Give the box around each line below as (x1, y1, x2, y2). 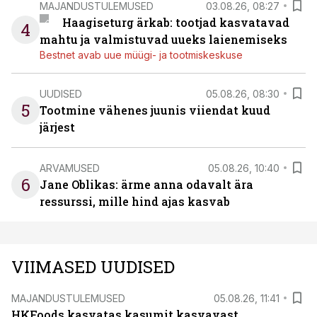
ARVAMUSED (40, 161, 100, 174)
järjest (40, 120, 75, 134)
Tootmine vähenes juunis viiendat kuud (40, 103, 270, 117)
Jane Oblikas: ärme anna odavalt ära (40, 177, 253, 192)
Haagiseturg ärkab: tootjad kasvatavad (62, 15, 289, 30)
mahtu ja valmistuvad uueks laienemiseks (40, 32, 287, 47)
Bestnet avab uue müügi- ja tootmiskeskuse (40, 49, 243, 61)
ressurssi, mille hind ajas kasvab (40, 194, 230, 209)
